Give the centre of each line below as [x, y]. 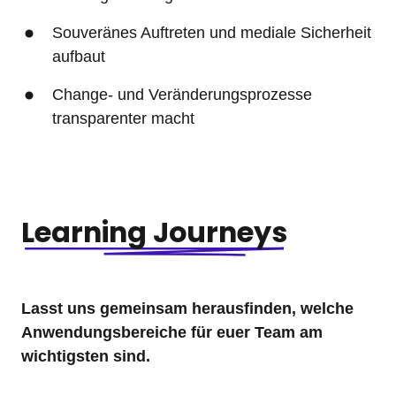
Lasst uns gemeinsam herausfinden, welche [187, 308]
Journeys [220, 232]
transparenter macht [124, 118]
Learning [87, 232]
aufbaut [79, 56]
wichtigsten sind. [86, 356]
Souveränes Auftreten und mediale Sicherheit [212, 32]
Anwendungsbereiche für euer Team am [172, 332]
